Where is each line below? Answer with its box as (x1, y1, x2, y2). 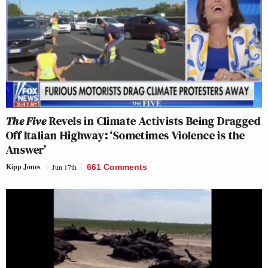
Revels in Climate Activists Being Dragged (46, 112, 260, 129)
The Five (6, 112, 47, 129)
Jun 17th (52, 162, 77, 172)
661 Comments (87, 162, 147, 172)
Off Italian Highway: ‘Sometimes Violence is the (6, 127, 245, 144)
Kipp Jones (6, 162, 41, 172)
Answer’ (6, 141, 47, 158)
